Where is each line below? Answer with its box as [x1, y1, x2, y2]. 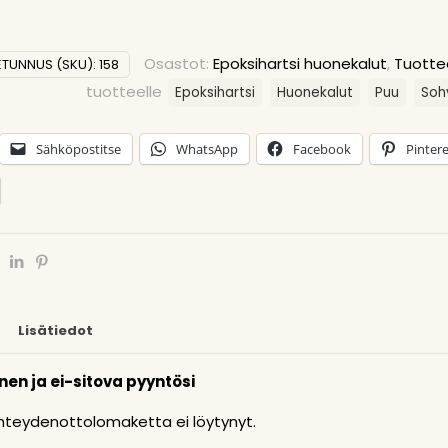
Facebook [293, 139, 351, 158]
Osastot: [144, 52, 214, 74]
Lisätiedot [18, 320, 93, 340]
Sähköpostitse [36, 139, 121, 158]
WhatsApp [176, 139, 238, 158]
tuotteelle [86, 80, 167, 102]
